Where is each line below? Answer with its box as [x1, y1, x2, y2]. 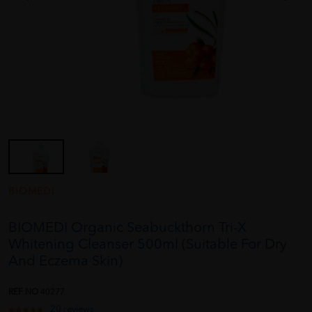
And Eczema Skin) [8, 255, 123, 270]
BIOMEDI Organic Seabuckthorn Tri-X [8, 221, 247, 236]
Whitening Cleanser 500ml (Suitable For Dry [8, 238, 287, 253]
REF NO [8, 288, 40, 297]
